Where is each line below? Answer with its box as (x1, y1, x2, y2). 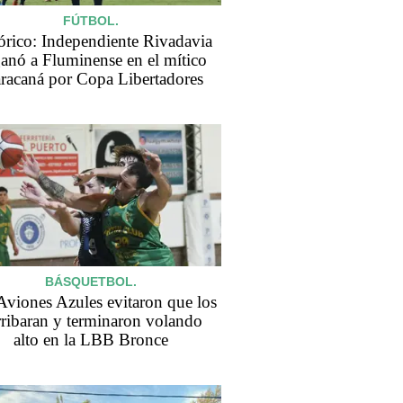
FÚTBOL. (63, 13, 119, 29)
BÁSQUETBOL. (45, 273, 137, 289)
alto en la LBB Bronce (13, 329, 168, 349)
